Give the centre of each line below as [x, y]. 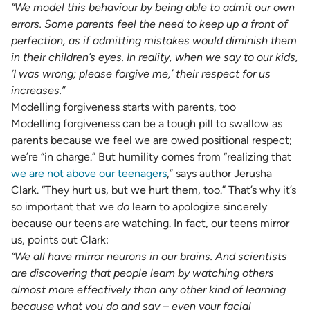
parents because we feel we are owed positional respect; [152, 140]
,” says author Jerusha [219, 173]
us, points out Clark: [60, 240]
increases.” [38, 90]
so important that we [64, 207]
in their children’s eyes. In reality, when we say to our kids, [155, 57]
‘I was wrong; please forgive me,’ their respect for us [141, 74]
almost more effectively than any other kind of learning [148, 290]
